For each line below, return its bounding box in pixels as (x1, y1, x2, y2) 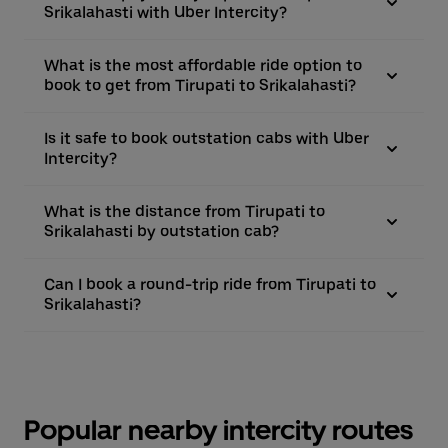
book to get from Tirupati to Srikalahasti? (44, 76, 356, 95)
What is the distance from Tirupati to (44, 202, 325, 221)
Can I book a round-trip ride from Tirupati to (44, 275, 376, 294)
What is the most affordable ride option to (44, 56, 362, 75)
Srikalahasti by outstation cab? (44, 222, 279, 241)
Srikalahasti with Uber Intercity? (44, 3, 287, 22)
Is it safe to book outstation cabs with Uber (44, 129, 369, 148)
